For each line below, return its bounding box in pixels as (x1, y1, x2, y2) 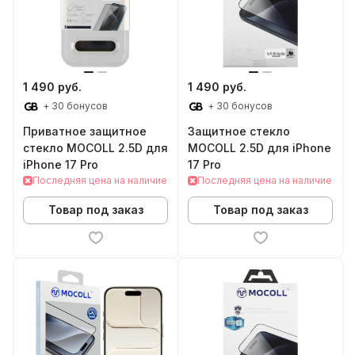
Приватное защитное (23, 124, 147, 138)
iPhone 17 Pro (23, 157, 98, 171)
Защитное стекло (188, 124, 290, 138)
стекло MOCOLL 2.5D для (23, 140, 168, 155)
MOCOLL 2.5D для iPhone (188, 140, 331, 155)
